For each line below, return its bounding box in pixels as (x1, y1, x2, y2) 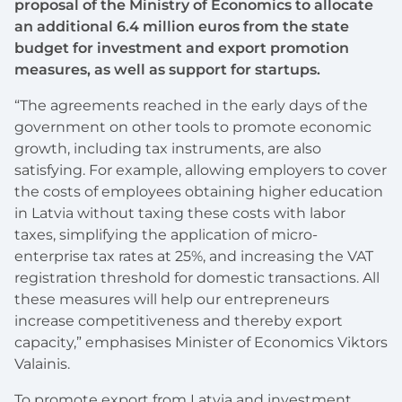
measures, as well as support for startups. (14, 61, 320, 79)
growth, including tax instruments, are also (14, 140, 321, 158)
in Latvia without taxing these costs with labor (14, 205, 345, 223)
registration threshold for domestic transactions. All (14, 269, 380, 287)
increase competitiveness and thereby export (14, 312, 343, 330)
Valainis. (14, 355, 70, 373)
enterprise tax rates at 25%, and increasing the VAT (14, 248, 373, 266)
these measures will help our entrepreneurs (14, 291, 329, 309)
